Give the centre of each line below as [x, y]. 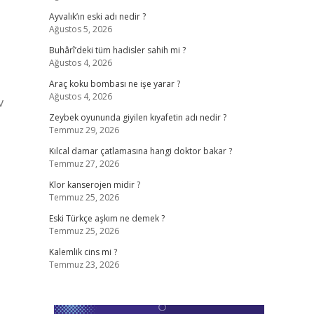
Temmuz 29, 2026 [84, 130]
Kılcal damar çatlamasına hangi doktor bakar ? [140, 151]
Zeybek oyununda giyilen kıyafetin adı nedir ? [137, 117]
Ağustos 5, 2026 [80, 29]
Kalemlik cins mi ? [83, 252]
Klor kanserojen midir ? [94, 185]
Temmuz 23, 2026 [84, 265]
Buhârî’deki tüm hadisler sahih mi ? [117, 50]
